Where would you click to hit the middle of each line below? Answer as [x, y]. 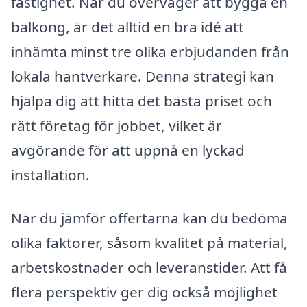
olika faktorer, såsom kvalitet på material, [149, 243]
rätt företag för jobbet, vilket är [116, 125]
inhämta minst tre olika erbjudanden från [150, 51]
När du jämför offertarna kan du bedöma [149, 218]
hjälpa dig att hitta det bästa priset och [142, 100]
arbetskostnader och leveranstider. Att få [149, 268]
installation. [50, 174]
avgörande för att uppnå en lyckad [128, 150]
